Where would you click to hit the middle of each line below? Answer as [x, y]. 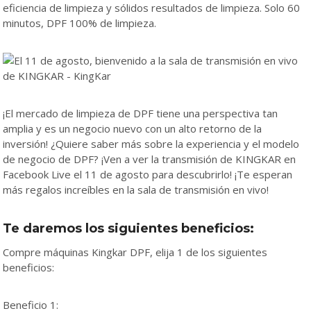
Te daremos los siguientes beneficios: [128, 228]
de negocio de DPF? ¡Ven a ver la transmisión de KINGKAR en [149, 159]
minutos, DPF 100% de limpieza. [79, 23]
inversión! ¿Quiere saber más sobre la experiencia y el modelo [151, 143]
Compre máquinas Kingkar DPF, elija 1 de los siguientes [135, 252]
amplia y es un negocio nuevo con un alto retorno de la [132, 128]
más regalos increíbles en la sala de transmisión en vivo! [136, 189]
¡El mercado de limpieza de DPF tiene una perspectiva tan [140, 113]
